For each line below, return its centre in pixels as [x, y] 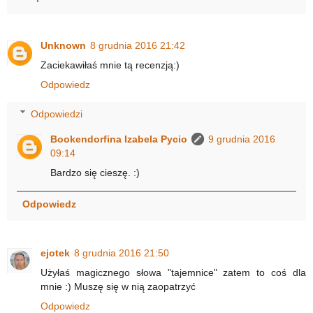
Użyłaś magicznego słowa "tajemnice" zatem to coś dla [173, 272]
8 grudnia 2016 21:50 [122, 253]
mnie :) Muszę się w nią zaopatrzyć [118, 286]
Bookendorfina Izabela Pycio [119, 139]
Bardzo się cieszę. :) [95, 172]
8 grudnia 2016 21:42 [138, 46]
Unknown [63, 46]
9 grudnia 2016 [242, 139]
